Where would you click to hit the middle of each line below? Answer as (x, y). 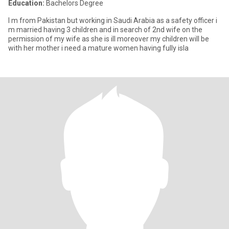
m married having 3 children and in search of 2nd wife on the (61, 30)
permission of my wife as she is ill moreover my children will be (109, 39)
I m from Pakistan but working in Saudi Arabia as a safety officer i (113, 20)
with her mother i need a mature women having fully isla (98, 48)
